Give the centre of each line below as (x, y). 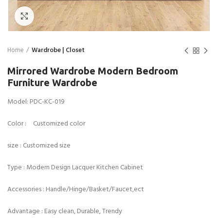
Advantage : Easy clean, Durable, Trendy (65, 211)
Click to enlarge (57, 16)
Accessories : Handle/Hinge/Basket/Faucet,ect (76, 190)
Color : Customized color (46, 124)
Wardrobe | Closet (58, 50)
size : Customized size (39, 146)
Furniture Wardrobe (52, 82)
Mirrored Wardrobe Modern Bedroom (93, 71)
